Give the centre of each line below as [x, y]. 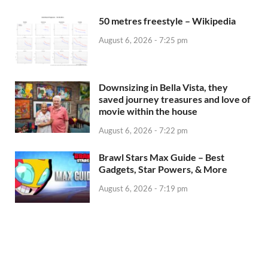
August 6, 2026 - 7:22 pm [143, 130]
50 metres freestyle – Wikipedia [167, 20]
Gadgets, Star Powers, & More [163, 169]
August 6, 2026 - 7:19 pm [143, 188]
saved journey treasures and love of [175, 99]
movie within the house [148, 111]
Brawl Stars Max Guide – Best [162, 157]
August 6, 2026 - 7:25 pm [143, 40]
